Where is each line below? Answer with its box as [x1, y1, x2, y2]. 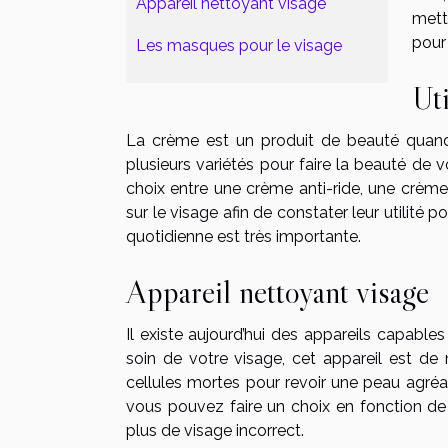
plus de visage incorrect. [126, 421, 304, 441]
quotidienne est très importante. [126, 227, 361, 247]
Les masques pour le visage [136, 35, 342, 55]
